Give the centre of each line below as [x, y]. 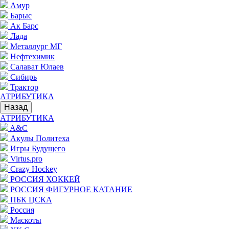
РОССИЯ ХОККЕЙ [45, 179]
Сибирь [22, 77]
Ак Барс [23, 26]
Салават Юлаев [36, 67]
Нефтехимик [31, 56]
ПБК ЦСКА [31, 200]
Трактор [23, 87]
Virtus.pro [26, 159]
